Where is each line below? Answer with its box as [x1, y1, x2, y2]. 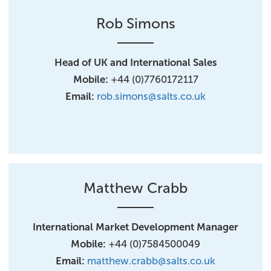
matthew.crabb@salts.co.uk [87, 255, 215, 267]
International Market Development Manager [33, 221, 238, 233]
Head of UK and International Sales [54, 56, 217, 68]
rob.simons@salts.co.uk [97, 90, 206, 102]
